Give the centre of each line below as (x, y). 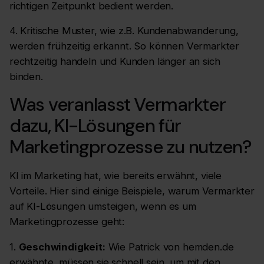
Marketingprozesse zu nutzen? (131, 147)
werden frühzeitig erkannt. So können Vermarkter (125, 46)
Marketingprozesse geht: (67, 221)
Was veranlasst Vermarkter (118, 105)
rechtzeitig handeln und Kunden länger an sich (115, 62)
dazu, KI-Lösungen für (95, 126)
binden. (26, 77)
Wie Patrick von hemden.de (169, 247)
